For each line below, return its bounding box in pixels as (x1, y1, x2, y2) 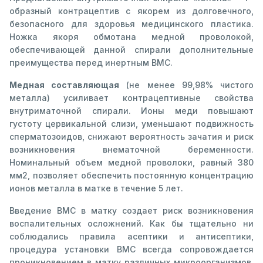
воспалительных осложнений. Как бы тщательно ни (9, 218, 254, 228)
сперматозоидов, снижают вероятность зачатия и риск (9, 131, 254, 141)
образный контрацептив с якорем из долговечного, (9, 5, 254, 16)
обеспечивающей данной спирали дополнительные (9, 44, 254, 55)
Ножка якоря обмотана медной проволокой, (9, 31, 254, 42)
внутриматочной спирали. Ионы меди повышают (9, 105, 254, 116)
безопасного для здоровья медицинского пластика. (9, 18, 254, 29)
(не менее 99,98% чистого (119, 79, 254, 90)
